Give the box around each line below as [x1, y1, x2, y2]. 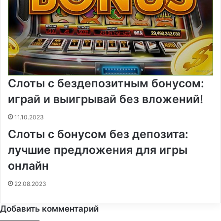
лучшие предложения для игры [8, 143, 187, 157]
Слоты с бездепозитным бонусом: [8, 76, 204, 90]
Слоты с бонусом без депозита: [8, 127, 188, 141]
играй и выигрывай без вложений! [8, 92, 203, 106]
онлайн [8, 158, 49, 173]
